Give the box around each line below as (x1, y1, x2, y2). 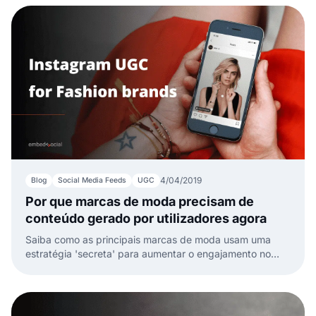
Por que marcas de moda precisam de (25, 193, 254, 209)
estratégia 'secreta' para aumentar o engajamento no (25, 247, 271, 260)
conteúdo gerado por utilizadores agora (25, 210, 267, 226)
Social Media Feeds (58, 175, 126, 185)
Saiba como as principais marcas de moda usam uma (25, 233, 271, 245)
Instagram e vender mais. (25, 261, 142, 274)
